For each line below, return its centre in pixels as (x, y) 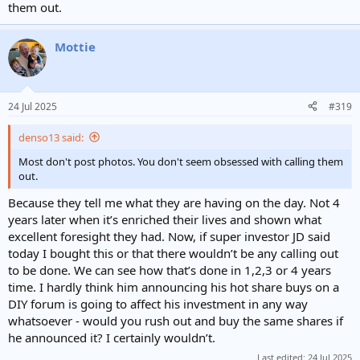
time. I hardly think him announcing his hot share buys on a (174, 287)
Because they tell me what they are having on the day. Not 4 (174, 202)
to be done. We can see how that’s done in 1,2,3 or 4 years (170, 270)
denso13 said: (51, 137)
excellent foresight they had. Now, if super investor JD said (169, 236)
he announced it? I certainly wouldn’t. (112, 337)
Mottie (75, 47)
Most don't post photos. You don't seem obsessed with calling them (181, 161)
